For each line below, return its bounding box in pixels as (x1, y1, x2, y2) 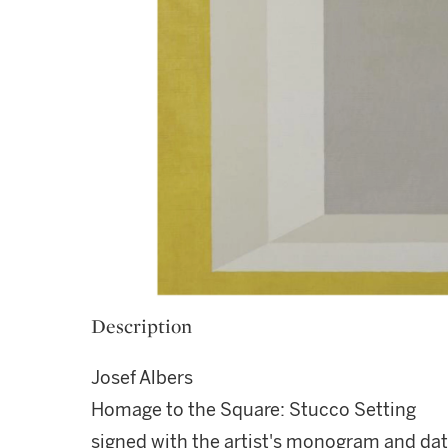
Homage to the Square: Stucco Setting (91, 399, 416, 421)
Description (91, 313, 192, 339)
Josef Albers (91, 367, 193, 389)
